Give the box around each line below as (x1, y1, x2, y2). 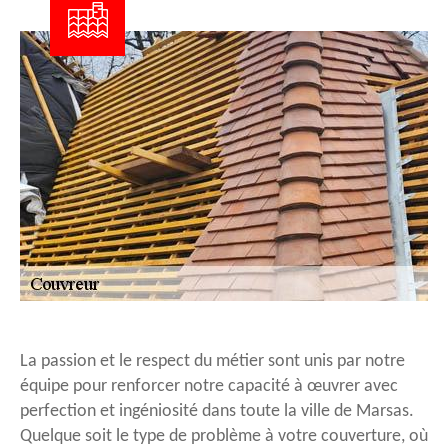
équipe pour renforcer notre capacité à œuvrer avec (20, 376, 398, 396)
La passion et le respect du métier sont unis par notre (20, 351, 405, 371)
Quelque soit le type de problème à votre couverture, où (20, 426, 428, 446)
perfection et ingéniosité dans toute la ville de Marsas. (20, 401, 414, 421)
